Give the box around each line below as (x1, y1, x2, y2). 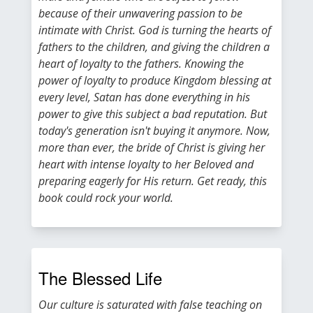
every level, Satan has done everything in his (38, 89, 250, 105)
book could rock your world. (38, 190, 173, 205)
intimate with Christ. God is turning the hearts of (38, 22, 271, 38)
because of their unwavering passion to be (38, 6, 242, 21)
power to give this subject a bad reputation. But (38, 106, 267, 122)
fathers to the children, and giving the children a (38, 39, 270, 54)
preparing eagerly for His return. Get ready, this (38, 173, 267, 189)
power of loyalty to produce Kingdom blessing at (38, 73, 271, 88)
